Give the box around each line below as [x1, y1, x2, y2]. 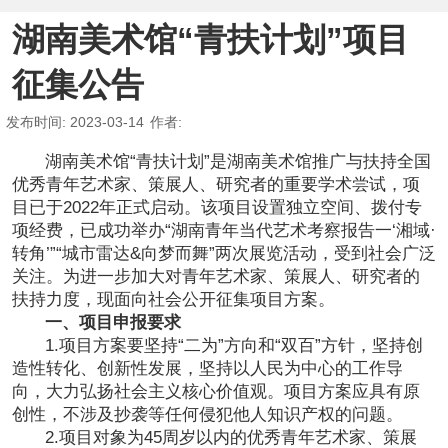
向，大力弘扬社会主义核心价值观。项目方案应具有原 [11, 381, 420, 401]
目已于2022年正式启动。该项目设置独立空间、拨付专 [11, 197, 422, 217]
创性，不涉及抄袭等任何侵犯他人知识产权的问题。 [11, 404, 403, 424]
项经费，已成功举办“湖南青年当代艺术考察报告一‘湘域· [11, 220, 436, 240]
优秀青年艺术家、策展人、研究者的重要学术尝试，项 [11, 174, 420, 194]
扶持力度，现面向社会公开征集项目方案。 [11, 289, 335, 309]
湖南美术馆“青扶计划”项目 [11, 20, 409, 58]
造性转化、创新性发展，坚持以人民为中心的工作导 [11, 358, 403, 378]
